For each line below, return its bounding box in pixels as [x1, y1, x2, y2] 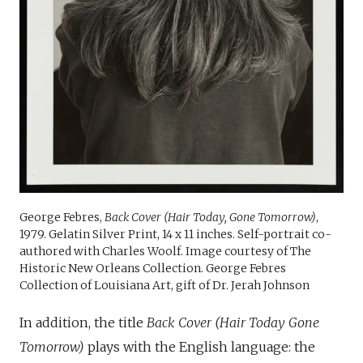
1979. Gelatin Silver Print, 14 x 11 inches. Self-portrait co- [19, 226, 331, 241]
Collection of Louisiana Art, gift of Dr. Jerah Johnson [19, 277, 310, 293]
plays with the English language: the [84, 338, 315, 355]
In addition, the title [19, 314, 147, 331]
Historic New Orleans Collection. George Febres [19, 260, 286, 275]
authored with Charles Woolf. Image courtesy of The [19, 243, 311, 258]
